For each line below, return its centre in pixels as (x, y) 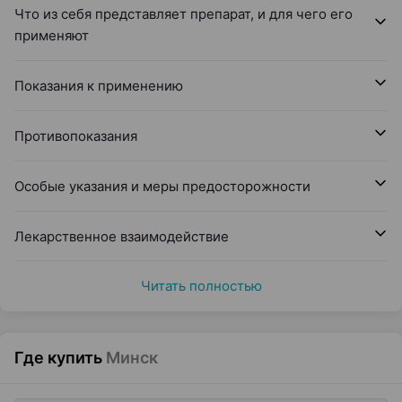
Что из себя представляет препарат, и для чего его (184, 14)
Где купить (58, 358)
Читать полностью (201, 286)
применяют (52, 35)
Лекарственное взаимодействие (122, 236)
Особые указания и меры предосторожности (162, 186)
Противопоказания (76, 136)
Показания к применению (99, 86)
